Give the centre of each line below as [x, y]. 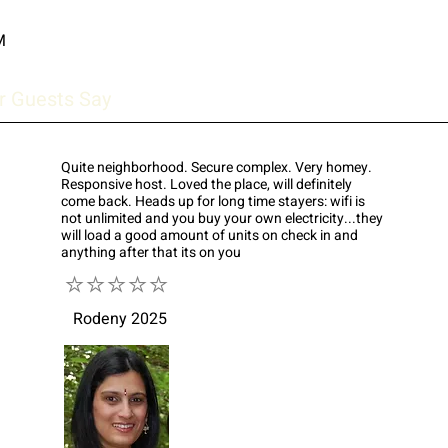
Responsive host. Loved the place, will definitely [207, 184]
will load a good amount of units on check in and [210, 235]
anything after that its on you [151, 252]
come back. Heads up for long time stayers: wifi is [213, 201]
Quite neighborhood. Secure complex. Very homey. [217, 167]
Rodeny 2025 [120, 319]
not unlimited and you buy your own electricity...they [222, 218]
